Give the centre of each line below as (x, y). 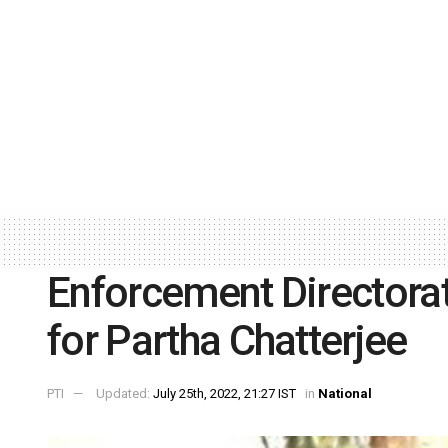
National (345, 394)
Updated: (124, 394)
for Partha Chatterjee (235, 341)
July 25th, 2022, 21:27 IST (224, 394)
